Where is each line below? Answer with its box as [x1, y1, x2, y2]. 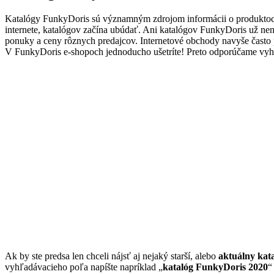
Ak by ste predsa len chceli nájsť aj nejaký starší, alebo [5, 251, 218, 262]
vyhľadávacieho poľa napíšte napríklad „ [5, 262, 163, 273]
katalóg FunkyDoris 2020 [163, 262, 268, 273]
